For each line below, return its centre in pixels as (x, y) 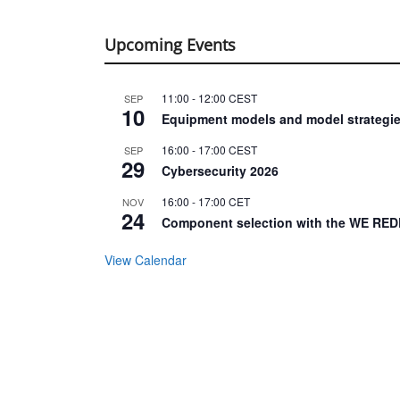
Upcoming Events (170, 45)
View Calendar (146, 260)
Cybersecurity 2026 (220, 171)
